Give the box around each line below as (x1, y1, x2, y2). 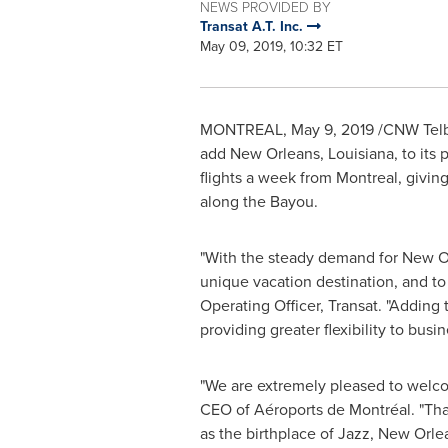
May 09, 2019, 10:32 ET (199, 36, 343, 57)
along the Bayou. (199, 190, 318, 213)
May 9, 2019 (290, 118, 374, 141)
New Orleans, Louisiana (229, 142, 394, 165)
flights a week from (199, 166, 336, 189)
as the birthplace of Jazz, (199, 422, 378, 445)
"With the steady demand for (199, 246, 402, 269)
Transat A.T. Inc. (199, 16, 307, 37)
